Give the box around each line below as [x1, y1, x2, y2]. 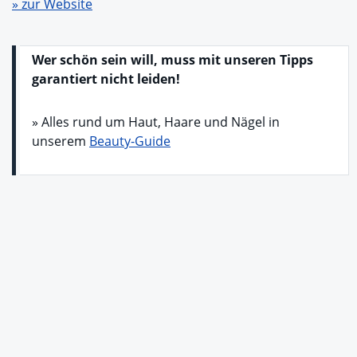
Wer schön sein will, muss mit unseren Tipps [32, 50, 313, 69]
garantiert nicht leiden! [32, 69, 180, 88]
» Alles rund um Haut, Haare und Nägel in [32, 112, 280, 131]
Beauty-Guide [89, 131, 171, 150]
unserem [32, 131, 89, 150]
